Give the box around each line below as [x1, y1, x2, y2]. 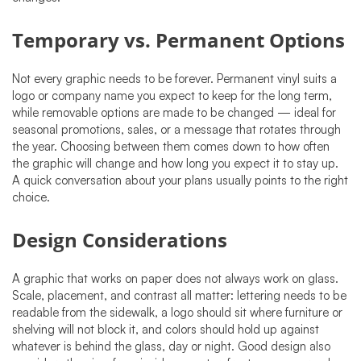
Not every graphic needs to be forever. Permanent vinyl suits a [12, 71, 337, 87]
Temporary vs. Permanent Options [12, 30, 345, 55]
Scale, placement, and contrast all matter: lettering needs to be [12, 287, 346, 303]
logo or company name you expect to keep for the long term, [12, 88, 332, 104]
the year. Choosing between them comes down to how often [12, 139, 330, 155]
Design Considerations [12, 230, 227, 255]
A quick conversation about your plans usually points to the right [12, 172, 348, 189]
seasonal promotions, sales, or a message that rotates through [12, 122, 341, 138]
